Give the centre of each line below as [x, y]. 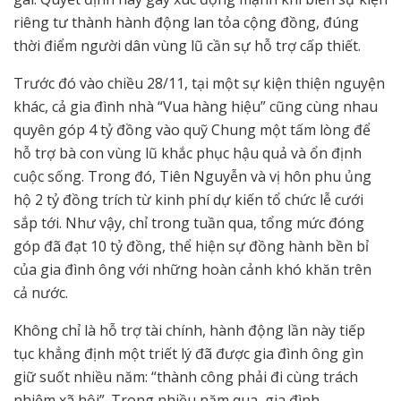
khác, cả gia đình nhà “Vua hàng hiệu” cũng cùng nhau [196, 107]
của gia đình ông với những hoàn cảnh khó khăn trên [192, 270]
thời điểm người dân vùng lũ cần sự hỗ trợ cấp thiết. [187, 46]
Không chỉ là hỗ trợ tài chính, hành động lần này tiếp [189, 331]
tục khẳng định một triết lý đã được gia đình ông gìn [188, 354]
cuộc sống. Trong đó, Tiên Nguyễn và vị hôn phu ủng [192, 177]
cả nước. [41, 293]
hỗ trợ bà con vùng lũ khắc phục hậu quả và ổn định [188, 154]
